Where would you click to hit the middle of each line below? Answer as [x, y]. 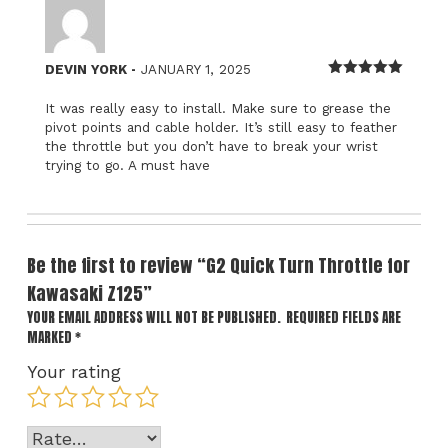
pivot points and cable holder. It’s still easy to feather [220, 127]
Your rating [73, 371]
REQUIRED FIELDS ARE [343, 316]
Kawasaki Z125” [89, 293]
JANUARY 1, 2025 [195, 69]
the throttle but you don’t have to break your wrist [211, 146]
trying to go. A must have [127, 165]
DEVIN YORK [87, 69]
